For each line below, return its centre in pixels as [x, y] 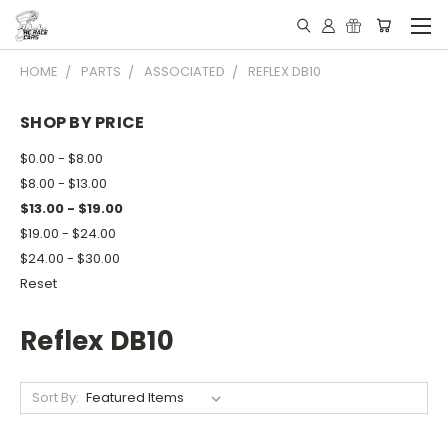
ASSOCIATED [184, 71]
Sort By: [55, 397]
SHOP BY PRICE [82, 122]
